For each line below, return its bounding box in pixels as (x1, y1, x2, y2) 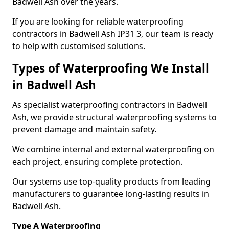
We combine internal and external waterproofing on (12, 144, 214, 155)
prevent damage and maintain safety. (12, 124, 156, 135)
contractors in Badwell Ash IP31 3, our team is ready (12, 28, 213, 39)
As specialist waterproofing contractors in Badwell (12, 99, 207, 110)
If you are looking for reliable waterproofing (12, 16, 184, 27)
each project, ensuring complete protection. (12, 156, 182, 167)
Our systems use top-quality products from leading (12, 176, 211, 187)
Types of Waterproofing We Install (12, 60, 209, 76)
